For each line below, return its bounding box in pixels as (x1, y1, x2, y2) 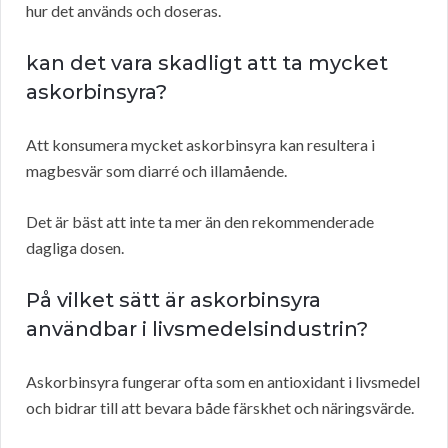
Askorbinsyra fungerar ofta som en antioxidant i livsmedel (26, 372, 420, 392)
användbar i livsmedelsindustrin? (26, 317, 368, 342)
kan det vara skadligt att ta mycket (26, 51, 388, 76)
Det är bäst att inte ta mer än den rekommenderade (26, 212, 374, 232)
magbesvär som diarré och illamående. (26, 161, 287, 181)
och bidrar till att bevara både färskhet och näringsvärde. (26, 398, 414, 418)
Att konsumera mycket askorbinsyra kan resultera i (26, 135, 375, 155)
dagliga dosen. (26, 238, 124, 258)
